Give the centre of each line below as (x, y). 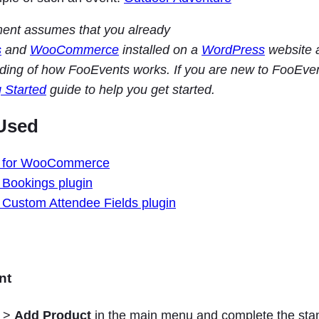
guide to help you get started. (132, 90)
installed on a (160, 50)
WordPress (233, 50)
